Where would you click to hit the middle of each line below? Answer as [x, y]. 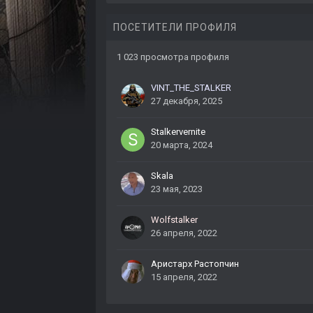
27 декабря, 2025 [187, 101]
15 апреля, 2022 [184, 277]
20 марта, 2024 [182, 145]
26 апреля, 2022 [184, 233]
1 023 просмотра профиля [173, 57]
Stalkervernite [178, 132]
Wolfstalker [174, 220]
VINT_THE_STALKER [191, 88]
